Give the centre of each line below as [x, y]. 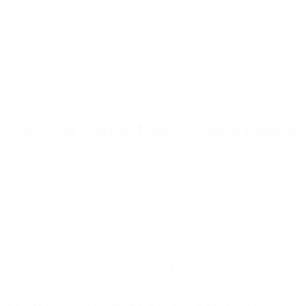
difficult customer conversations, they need [153, 182]
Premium [35, 76]
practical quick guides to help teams [128, 233]
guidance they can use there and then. [138, 199]
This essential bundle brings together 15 [141, 216]
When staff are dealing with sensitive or [140, 165]
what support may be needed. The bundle [148, 284]
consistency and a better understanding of [151, 267]
